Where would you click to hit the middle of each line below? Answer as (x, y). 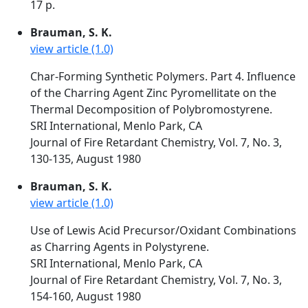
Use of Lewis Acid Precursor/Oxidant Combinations (163, 230)
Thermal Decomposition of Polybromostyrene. (151, 109)
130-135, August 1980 (86, 159)
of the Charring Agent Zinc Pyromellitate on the (153, 93)
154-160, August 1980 (86, 296)
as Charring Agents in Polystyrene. (120, 247)
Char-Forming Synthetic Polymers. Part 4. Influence (163, 76)
